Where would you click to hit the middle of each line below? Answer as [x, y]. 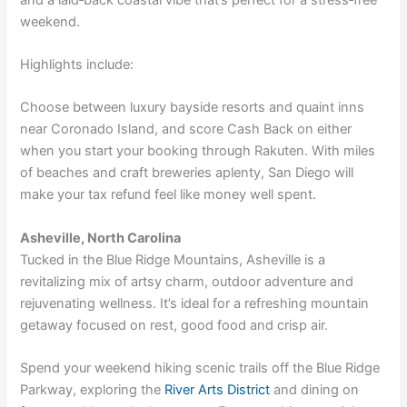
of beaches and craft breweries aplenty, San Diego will [187, 173]
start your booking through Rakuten [195, 151]
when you [53, 151]
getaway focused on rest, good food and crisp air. [174, 325]
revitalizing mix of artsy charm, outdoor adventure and [187, 281]
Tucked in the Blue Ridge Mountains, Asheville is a [173, 259]
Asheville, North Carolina [101, 238]
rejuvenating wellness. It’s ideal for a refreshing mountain [195, 303]
